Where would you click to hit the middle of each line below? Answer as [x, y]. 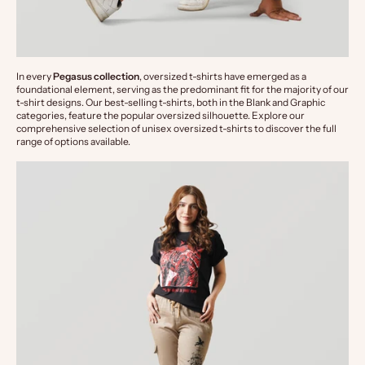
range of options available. [73, 142]
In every [35, 77]
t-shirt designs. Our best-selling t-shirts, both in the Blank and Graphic [171, 103]
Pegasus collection [96, 77]
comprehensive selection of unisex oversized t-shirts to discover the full [176, 129]
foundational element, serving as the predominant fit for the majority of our [182, 90]
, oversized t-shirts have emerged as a [223, 77]
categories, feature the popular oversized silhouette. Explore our [161, 116]
